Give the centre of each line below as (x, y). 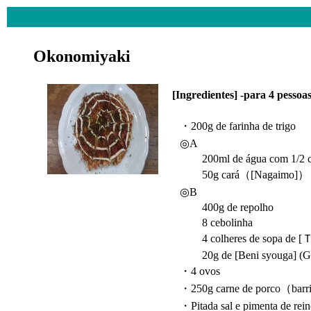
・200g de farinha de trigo (238, 126)
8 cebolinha (216, 222)
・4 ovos (200, 271)
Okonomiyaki (82, 56)
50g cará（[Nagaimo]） (244, 175)
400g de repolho (227, 207)
